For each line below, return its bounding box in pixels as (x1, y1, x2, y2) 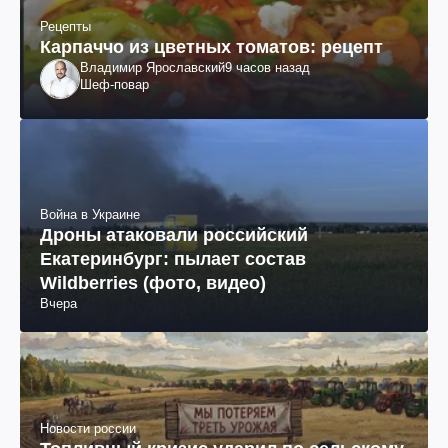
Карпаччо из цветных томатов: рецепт (40, 36, 383, 57)
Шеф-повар (80, 76, 149, 92)
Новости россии (40, 421, 136, 437)
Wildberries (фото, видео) (40, 273, 266, 294)
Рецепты (40, 18, 91, 34)
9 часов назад (225, 59, 310, 75)
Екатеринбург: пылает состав (40, 249, 306, 270)
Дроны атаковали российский (40, 225, 308, 246)
